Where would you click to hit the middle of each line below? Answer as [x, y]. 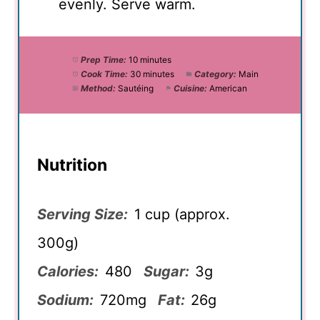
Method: [98, 88]
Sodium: [65, 300]
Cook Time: [104, 74]
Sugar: [166, 271]
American [228, 88]
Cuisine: [190, 88]
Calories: [68, 271]
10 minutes [150, 59]
